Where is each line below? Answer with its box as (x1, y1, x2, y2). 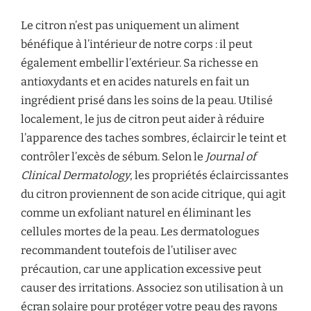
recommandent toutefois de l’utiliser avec (21, 244, 237, 257)
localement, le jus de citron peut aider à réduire (21, 112, 264, 126)
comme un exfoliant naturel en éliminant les (21, 206, 251, 219)
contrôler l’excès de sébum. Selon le (21, 150, 205, 163)
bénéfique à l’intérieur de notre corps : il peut (21, 37, 253, 51)
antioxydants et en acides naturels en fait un (21, 75, 249, 88)
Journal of (205, 150, 256, 163)
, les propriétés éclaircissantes (130, 169, 289, 182)
